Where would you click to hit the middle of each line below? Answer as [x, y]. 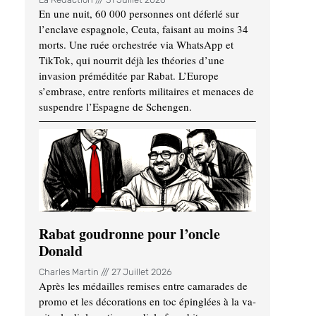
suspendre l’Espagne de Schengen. [115, 106]
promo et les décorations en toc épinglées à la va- [147, 301]
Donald [61, 250]
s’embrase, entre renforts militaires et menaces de [146, 91]
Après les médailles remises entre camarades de [143, 285]
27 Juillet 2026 [141, 272]
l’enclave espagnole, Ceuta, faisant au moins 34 [144, 29]
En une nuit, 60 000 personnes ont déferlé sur [139, 13]
